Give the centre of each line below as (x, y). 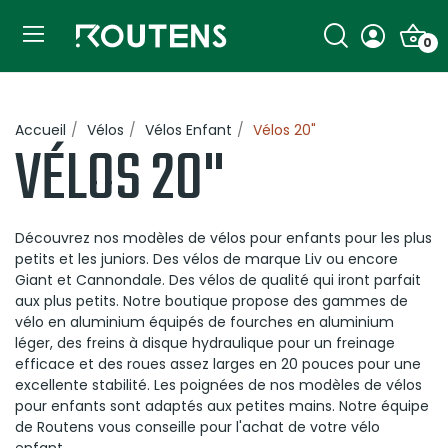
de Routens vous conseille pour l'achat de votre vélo (197, 427)
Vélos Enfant (188, 130)
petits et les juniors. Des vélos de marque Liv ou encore (206, 259)
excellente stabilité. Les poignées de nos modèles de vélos (218, 385)
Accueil (40, 130)
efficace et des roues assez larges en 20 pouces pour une (218, 364)
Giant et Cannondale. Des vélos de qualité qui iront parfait (218, 280)
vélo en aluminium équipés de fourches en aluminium (204, 322)
